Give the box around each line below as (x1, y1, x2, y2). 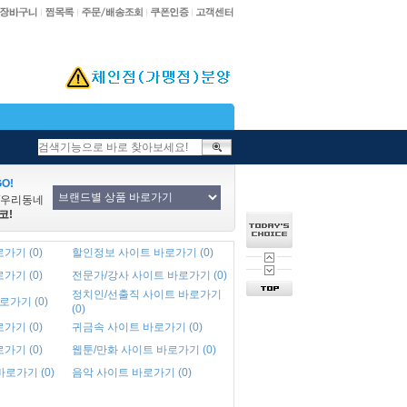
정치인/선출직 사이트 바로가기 (72, 288, 222, 301)
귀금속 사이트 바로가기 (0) (72, 321, 203, 333)
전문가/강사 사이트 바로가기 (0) (72, 269, 227, 282)
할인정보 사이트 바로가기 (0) (72, 246, 213, 259)
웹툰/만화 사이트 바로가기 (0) (72, 343, 216, 356)
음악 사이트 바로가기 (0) (72, 366, 192, 379)
